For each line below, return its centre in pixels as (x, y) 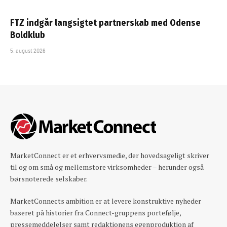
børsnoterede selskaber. (49, 178)
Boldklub (28, 35)
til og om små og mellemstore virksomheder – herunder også (107, 167)
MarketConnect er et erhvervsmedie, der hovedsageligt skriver (110, 155)
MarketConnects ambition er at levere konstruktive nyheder (106, 201)
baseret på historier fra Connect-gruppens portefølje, (96, 212)
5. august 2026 (28, 50)
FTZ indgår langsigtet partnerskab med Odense (105, 23)
